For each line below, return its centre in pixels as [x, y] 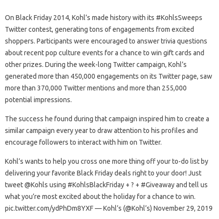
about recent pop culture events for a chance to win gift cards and [105, 53]
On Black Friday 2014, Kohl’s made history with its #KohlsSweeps [104, 17]
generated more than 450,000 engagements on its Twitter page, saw [109, 76]
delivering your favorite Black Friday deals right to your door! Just [103, 173]
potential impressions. [38, 99]
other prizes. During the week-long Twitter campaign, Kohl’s [96, 64]
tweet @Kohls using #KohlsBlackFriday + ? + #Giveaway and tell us [106, 185]
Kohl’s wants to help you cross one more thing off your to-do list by [107, 161]
